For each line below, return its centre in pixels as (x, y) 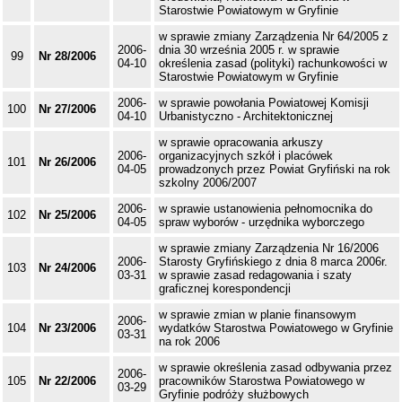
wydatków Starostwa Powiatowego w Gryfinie (276, 328)
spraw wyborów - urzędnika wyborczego (262, 223)
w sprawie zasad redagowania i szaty (255, 275)
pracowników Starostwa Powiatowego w (262, 381)
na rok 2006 (189, 342)
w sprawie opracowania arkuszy (241, 143)
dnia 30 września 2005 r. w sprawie (249, 50)
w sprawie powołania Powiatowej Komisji (264, 103)
